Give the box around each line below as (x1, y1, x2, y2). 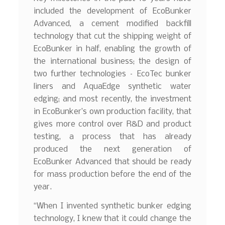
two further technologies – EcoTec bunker (34, 70, 191, 79)
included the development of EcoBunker (34, 7, 191, 16)
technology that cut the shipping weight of (34, 32, 191, 41)
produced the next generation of (34, 145, 191, 154)
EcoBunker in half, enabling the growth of (34, 45, 191, 54)
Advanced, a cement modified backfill (34, 20, 191, 29)
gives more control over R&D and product (34, 120, 191, 129)
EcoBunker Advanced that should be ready (34, 158, 191, 167)
